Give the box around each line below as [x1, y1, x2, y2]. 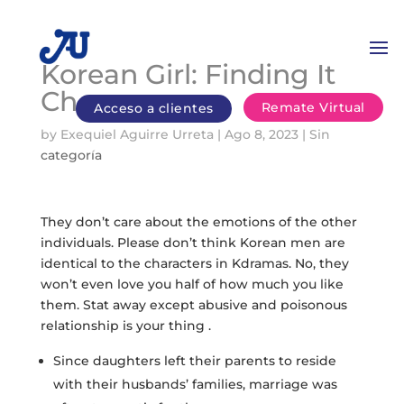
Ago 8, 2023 [224, 126, 298, 142]
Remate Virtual [261, 98, 365, 115]
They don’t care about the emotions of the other [40, 214, 357, 230]
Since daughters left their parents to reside [52, 353, 336, 369]
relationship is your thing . [40, 317, 211, 334]
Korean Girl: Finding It [40, 58, 335, 91]
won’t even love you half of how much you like [40, 276, 344, 292]
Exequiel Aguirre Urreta [60, 126, 214, 142]
